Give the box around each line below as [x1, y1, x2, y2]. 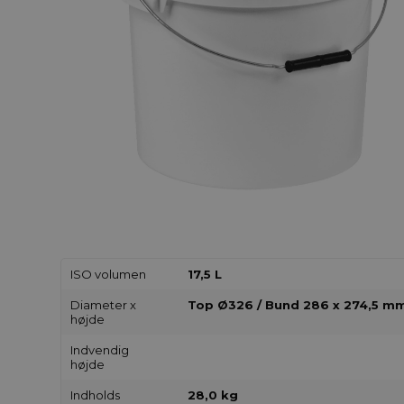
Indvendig [70, 343, 130, 358]
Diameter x [70, 298, 137, 313]
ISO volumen [70, 267, 147, 282]
